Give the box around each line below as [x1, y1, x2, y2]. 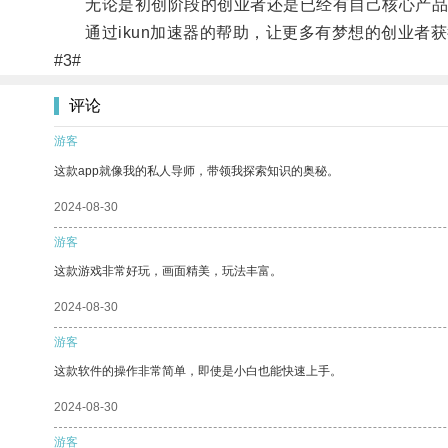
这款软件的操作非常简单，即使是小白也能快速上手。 [54, 363, 342, 378]
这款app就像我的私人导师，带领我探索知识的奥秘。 [54, 163, 339, 178]
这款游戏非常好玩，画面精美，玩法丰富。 [54, 263, 282, 278]
